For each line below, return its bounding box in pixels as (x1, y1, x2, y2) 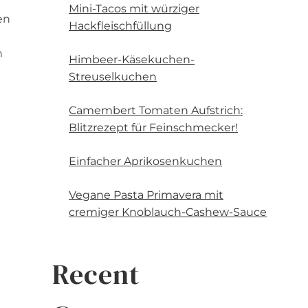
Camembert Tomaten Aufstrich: (69, 103, 243, 117)
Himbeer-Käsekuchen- (69, 52, 195, 66)
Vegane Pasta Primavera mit (69, 188, 223, 201)
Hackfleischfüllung (69, 19, 172, 32)
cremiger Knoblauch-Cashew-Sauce (69, 205, 267, 219)
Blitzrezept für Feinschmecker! (69, 120, 238, 134)
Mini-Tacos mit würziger (69, 1, 199, 15)
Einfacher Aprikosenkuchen (69, 154, 222, 168)
